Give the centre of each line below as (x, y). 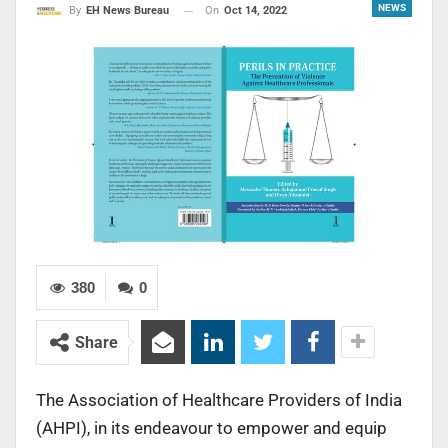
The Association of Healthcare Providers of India (219, 399)
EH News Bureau (127, 11)
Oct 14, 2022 (255, 10)
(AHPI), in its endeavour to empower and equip (211, 427)
